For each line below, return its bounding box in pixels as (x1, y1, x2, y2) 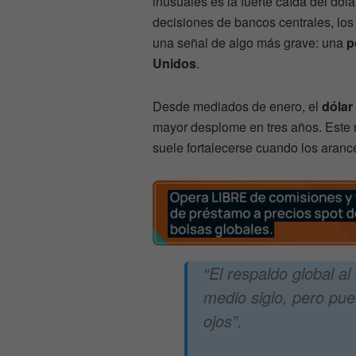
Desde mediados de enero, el (153, 97, 322, 116)
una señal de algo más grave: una (153, 33, 346, 52)
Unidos (153, 54, 196, 73)
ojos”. (203, 308, 242, 332)
